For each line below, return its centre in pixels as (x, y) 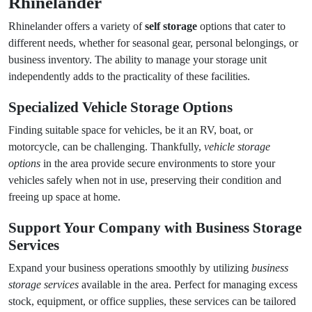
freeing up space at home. (64, 197)
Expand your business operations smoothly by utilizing (130, 268)
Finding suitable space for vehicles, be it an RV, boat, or (131, 130)
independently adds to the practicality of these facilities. (129, 76)
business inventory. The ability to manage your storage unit (138, 60)
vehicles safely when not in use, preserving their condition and (145, 180)
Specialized (45, 107)
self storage (171, 26)
